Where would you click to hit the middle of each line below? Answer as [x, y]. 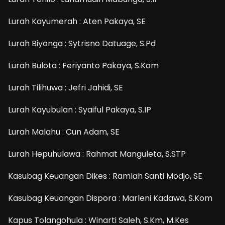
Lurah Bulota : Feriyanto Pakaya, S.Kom [83, 65]
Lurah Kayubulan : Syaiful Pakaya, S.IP [80, 109]
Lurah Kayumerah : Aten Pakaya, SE [77, 21]
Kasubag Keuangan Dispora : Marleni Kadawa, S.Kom [110, 198]
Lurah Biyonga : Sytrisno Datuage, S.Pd [82, 43]
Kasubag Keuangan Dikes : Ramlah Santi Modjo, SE [105, 176]
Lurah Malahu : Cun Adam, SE [64, 132]
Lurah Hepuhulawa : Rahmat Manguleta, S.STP [97, 154]
